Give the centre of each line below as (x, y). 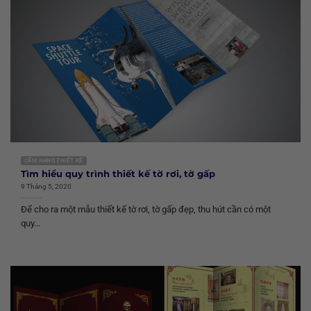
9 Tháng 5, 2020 (46, 187)
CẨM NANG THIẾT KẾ (54, 161)
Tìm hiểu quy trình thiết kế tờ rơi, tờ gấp (118, 174)
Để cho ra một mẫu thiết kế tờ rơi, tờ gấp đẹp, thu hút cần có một (146, 210)
